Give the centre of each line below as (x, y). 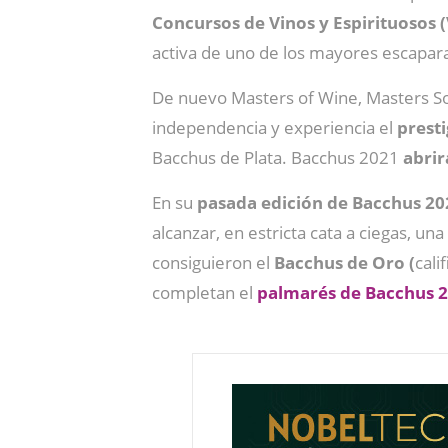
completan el (204, 292)
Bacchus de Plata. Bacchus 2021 (277, 157)
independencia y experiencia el (274, 127)
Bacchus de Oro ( (344, 262)
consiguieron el (213, 262)
